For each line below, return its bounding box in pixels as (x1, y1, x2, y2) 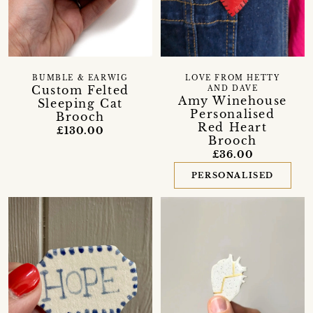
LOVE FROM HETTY (185, 73, 280, 82)
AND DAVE (207, 84, 259, 93)
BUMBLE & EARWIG (32, 73, 129, 82)
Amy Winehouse (178, 93, 287, 108)
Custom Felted (31, 82, 129, 97)
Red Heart (198, 119, 268, 134)
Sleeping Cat (37, 96, 124, 110)
